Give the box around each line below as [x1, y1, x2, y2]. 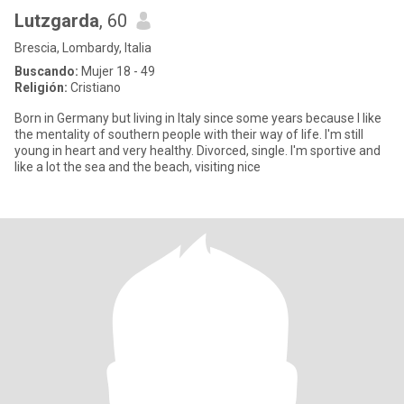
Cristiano [68, 80, 121, 95]
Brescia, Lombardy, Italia [14, 41, 151, 55]
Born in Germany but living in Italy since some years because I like [14, 111, 381, 125]
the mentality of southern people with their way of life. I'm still [14, 127, 363, 142]
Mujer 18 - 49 [78, 64, 155, 78]
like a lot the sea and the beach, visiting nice [14, 160, 261, 174]
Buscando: [14, 64, 78, 78]
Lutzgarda [14, 10, 99, 32]
